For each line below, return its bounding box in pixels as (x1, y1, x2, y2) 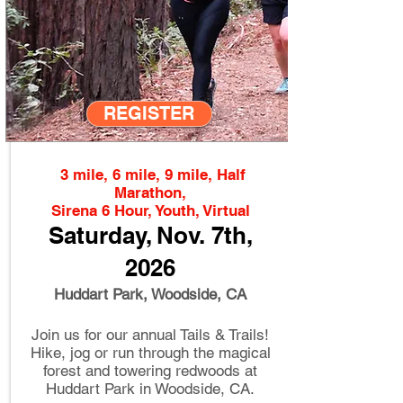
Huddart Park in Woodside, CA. (46, 380, 255, 398)
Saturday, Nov (48, 221, 200, 249)
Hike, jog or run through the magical (30, 344, 271, 362)
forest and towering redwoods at (43, 362, 257, 380)
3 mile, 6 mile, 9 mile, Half (59, 166, 246, 184)
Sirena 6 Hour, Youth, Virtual (50, 201, 250, 219)
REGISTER (103, 103, 194, 124)
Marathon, (114, 184, 186, 201)
